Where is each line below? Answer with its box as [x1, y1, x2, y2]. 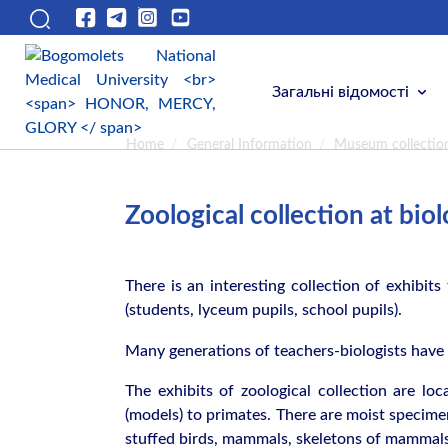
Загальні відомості [272, 84, 410, 100]
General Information [186, 138, 312, 153]
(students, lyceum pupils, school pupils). [125, 302, 403, 319]
